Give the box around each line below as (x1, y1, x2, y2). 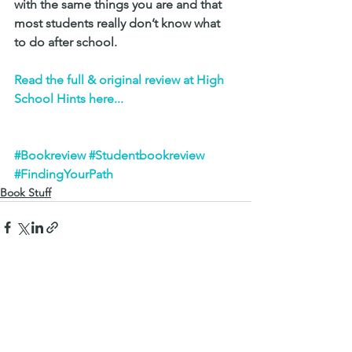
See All (217, 277, 251, 292)
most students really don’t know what (14, 15, 223, 31)
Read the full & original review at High (14, 71, 227, 87)
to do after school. (14, 34, 117, 49)
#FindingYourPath (14, 166, 113, 181)
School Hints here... (14, 90, 123, 106)
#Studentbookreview (89, 147, 204, 163)
